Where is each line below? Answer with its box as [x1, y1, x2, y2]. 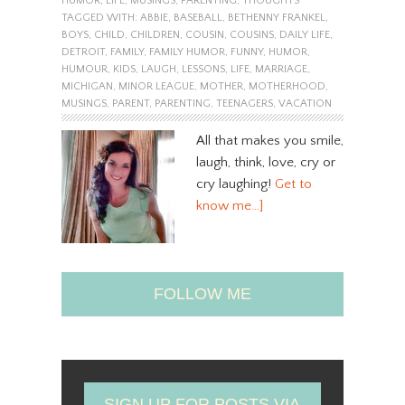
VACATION [278, 97, 332, 109]
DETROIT [61, 45, 105, 58]
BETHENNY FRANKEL [227, 11, 325, 24]
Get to [274, 175, 312, 192]
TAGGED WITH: [61, 11, 140, 24]
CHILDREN [129, 28, 180, 41]
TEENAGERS [215, 97, 273, 109]
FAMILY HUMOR [148, 45, 225, 58]
